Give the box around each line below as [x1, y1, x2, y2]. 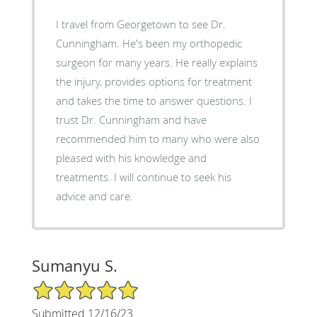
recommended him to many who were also [55, 132, 260, 146]
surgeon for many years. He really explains [55, 55, 258, 70]
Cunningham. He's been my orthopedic [55, 36, 122, 51]
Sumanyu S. [31, 255, 117, 277]
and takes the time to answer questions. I [55, 93, 249, 108]
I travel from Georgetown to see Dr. [55, 17, 226, 32]
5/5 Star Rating [31, 279, 102, 293]
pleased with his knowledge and [55, 151, 207, 166]
